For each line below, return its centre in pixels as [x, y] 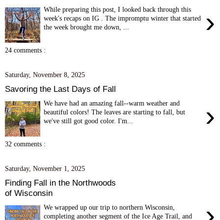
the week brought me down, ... [87, 27]
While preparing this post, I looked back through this [118, 9]
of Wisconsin [29, 193]
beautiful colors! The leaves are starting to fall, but [115, 112]
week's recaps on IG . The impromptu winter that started [123, 18]
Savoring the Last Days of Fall [60, 89]
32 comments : [25, 144]
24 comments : [25, 50]
